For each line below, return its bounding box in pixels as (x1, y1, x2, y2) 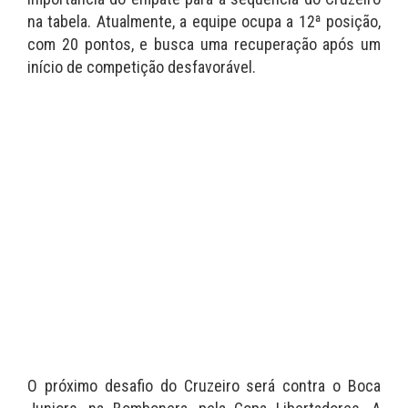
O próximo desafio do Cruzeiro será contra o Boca (27, 375, 381, 395)
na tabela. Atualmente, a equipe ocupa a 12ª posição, (27, 11, 381, 31)
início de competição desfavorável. (27, 56, 256, 76)
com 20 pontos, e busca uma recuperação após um (27, 34, 381, 54)
